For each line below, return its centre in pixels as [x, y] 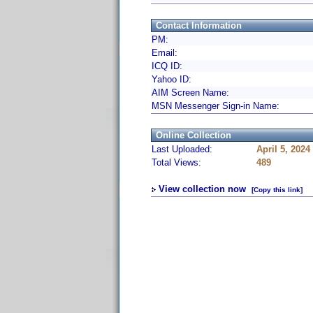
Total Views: [176, 162]
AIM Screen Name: [190, 93]
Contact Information [199, 26]
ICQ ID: [167, 66]
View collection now [202, 189]
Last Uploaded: [182, 149]
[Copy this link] [277, 190]
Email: [165, 53]
